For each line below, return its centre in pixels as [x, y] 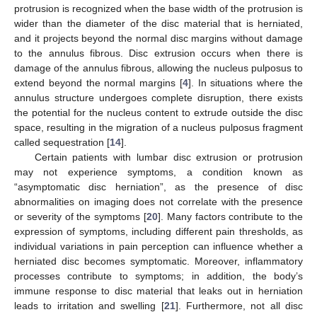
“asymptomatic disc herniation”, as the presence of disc [158, 186]
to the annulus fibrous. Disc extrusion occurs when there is [158, 53]
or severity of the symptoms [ [80, 216]
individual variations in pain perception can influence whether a [158, 246]
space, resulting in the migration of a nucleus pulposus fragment [158, 127]
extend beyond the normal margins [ [98, 82]
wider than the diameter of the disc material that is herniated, [158, 23]
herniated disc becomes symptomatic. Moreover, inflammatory [158, 261]
